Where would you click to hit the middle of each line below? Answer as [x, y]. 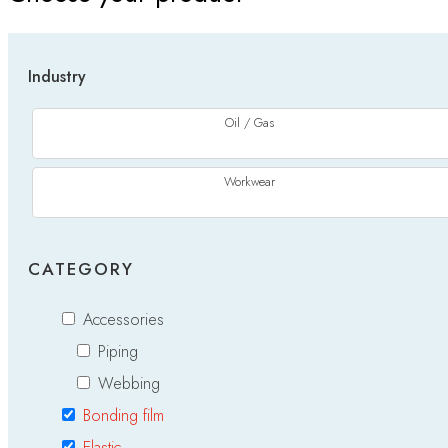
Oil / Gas [250, 122]
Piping [118, 351]
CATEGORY [81, 269]
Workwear [250, 181]
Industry [57, 76]
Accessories [123, 319]
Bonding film [123, 415]
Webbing [129, 383]
